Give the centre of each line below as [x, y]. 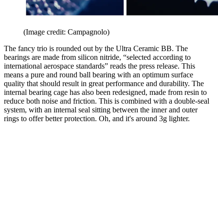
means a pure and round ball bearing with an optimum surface [99, 74]
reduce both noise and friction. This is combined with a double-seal [107, 101]
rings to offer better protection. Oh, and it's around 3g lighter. [97, 118]
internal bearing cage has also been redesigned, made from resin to [105, 92]
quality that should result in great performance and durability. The [104, 83]
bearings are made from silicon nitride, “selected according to [97, 57]
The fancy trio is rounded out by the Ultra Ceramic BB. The [96, 48]
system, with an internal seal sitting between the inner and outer [101, 109]
